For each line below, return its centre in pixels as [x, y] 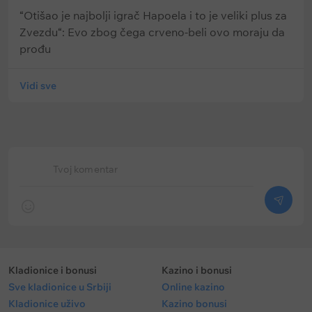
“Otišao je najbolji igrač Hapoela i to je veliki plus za [153, 15]
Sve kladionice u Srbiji [60, 287]
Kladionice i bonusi [53, 270]
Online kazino [193, 287]
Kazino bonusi [194, 304]
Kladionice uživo [47, 304]
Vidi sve [38, 86]
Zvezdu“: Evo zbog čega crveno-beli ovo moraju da [152, 32]
